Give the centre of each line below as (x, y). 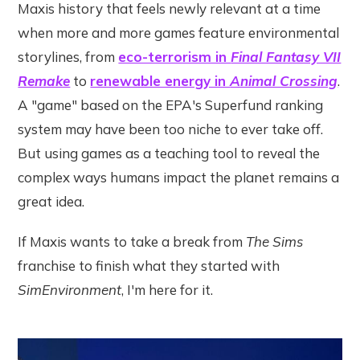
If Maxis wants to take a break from (132, 242)
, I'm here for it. (168, 290)
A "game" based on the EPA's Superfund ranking (171, 105)
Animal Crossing (284, 81)
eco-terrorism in (175, 57)
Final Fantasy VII (286, 57)
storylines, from (68, 57)
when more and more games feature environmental (179, 33)
